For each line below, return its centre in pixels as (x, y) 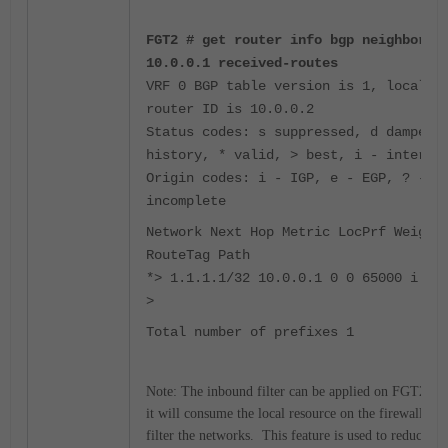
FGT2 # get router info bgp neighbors (290, 39)
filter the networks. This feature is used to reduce (287, 435)
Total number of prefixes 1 (250, 331)
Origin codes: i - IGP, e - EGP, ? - (286, 177)
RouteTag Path (198, 254)
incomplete (186, 200)
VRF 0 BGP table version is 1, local (286, 85)
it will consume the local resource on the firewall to (292, 413)
